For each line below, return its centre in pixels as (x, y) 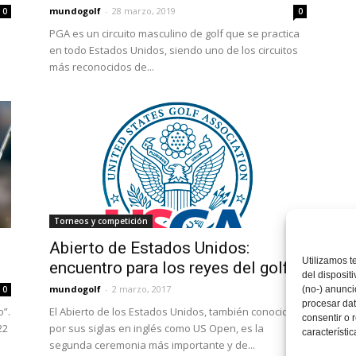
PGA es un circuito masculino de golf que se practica (174, 33)
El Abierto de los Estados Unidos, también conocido (172, 311)
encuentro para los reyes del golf (169, 268)
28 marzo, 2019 (144, 11)
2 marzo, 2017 (141, 289)
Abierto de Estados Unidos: (149, 248)
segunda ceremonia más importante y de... (152, 345)
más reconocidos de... (102, 67)
